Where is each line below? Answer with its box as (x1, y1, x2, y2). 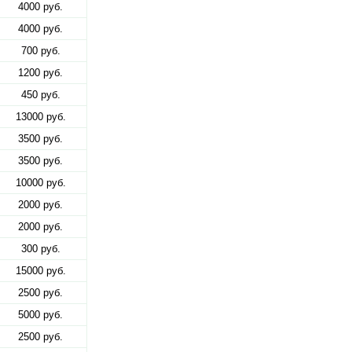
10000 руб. (15, 177, 66, 189)
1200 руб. (18, 67, 63, 79)
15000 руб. (15, 265, 66, 277)
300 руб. (20, 243, 60, 255)
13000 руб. (15, 111, 66, 123)
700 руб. (20, 45, 60, 57)
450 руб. (20, 89, 60, 101)
